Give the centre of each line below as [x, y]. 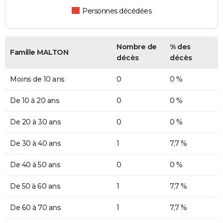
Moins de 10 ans [37, 79]
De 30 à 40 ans [35, 144]
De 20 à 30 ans [35, 122]
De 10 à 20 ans [35, 101]
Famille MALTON [39, 53]
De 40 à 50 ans [35, 165]
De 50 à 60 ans [35, 186]
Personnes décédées [117, 11]
